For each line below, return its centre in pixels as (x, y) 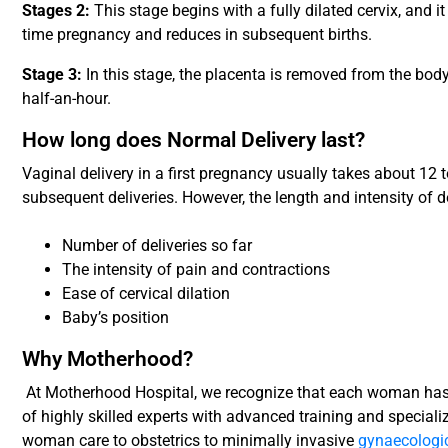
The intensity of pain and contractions (196, 269)
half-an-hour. (67, 98)
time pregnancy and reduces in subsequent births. (197, 34)
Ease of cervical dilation (146, 293)
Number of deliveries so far (157, 245)
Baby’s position (116, 317)
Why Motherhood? (108, 358)
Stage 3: (54, 74)
